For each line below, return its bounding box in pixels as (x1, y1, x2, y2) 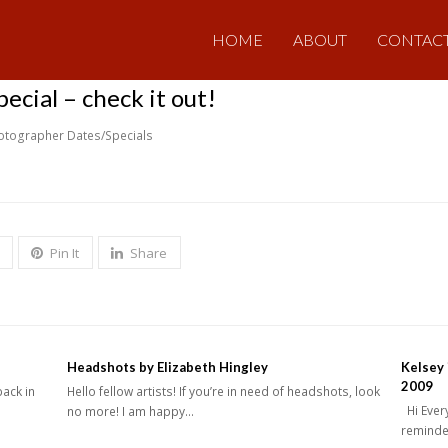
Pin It (50, 244, 80, 263)
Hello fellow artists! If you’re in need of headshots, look (67, 383, 381, 401)
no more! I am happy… (67, 403, 195, 421)
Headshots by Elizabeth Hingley (67, 359, 269, 376)
